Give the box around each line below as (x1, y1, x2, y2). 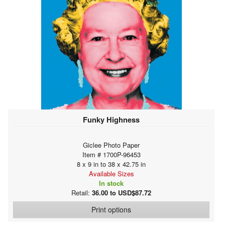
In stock (99, 178, 124, 188)
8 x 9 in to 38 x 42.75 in (77, 159, 146, 169)
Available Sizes (88, 168, 134, 178)
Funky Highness (83, 114, 140, 125)
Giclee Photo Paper (83, 140, 140, 150)
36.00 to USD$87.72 (92, 187, 151, 197)
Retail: (71, 187, 92, 197)
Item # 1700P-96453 (82, 149, 141, 159)
